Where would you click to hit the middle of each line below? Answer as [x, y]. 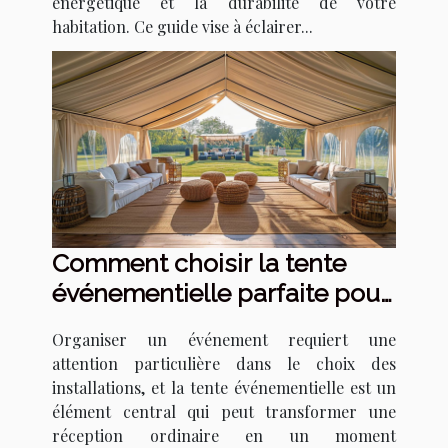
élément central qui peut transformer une [224, 411]
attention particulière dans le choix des [224, 363]
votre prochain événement [205, 322]
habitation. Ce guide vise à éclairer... [182, 27]
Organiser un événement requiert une [224, 339]
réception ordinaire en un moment [224, 435]
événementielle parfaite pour [220, 292]
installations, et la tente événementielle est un [224, 387]
